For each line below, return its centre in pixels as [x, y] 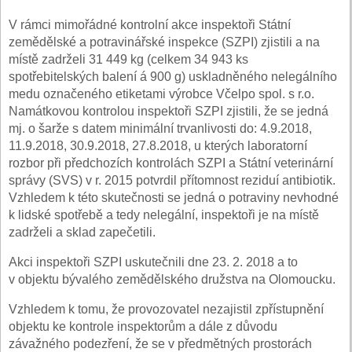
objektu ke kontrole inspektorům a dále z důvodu [143, 326]
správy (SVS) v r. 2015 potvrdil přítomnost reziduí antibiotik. [172, 180]
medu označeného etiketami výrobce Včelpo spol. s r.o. [161, 93]
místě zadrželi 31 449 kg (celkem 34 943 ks [128, 59]
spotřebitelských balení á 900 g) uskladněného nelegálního [173, 76]
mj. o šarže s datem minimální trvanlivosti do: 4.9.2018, [160, 128]
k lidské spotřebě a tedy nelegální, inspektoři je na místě [164, 214]
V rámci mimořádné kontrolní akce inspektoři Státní [150, 24]
